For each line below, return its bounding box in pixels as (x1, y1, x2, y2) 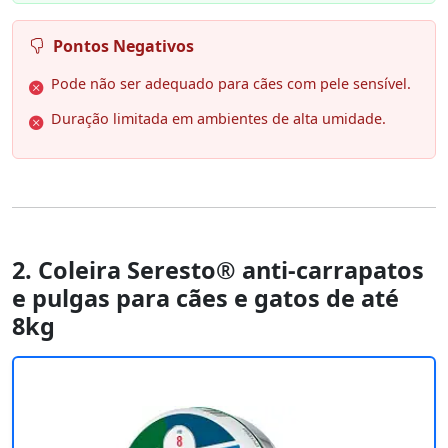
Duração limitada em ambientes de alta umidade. (51, 109, 386, 129)
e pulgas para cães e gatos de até (12, 282, 399, 315)
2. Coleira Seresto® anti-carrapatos (12, 254, 424, 287)
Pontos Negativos (53, 35, 194, 58)
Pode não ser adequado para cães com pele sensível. (51, 74, 411, 94)
